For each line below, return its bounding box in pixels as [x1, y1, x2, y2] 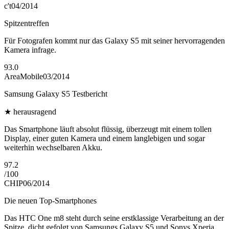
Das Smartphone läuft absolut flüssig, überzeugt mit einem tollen [4, 124, 212, 133]
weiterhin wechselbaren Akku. [4, 143, 102, 152]
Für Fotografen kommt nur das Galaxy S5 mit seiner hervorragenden [4, 36, 225, 45]
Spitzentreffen [4, 18, 49, 28]
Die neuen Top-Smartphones [4, 196, 97, 205]
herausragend [13, 107, 56, 116]
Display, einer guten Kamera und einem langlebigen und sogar [4, 133, 205, 143]
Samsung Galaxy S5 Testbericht [4, 89, 107, 98]
